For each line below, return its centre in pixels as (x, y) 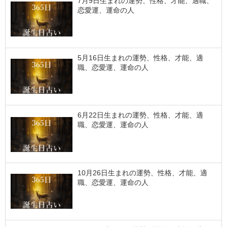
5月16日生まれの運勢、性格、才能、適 (140, 58)
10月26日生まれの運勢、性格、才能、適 (142, 173)
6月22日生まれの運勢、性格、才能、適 (140, 115)
